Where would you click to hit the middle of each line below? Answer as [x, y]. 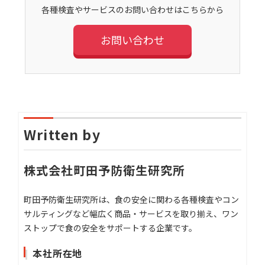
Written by [62, 135]
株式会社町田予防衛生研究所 [105, 170]
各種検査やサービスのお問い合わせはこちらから [132, 9]
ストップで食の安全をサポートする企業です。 [111, 228]
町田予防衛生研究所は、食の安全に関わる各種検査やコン [132, 200]
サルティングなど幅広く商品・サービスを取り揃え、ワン [131, 214]
